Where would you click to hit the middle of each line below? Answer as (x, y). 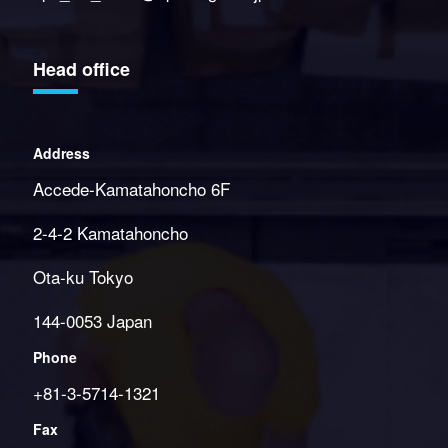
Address (61, 153)
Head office (81, 69)
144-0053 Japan (92, 320)
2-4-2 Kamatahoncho (110, 232)
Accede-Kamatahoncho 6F (131, 188)
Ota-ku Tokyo (82, 276)
